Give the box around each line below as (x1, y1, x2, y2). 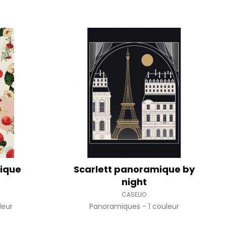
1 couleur (148, 201, 179, 211)
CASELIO (122, 190, 147, 199)
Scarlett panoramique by (73, 163, 195, 176)
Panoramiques (89, 201, 142, 211)
